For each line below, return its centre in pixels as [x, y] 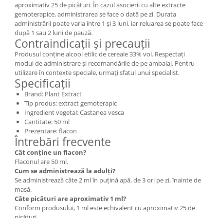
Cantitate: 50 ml [47, 121]
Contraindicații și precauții [82, 43]
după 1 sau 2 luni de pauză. [54, 32]
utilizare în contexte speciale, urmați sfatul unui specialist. [97, 72]
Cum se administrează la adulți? [65, 171]
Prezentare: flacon [51, 131]
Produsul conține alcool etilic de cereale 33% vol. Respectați [100, 54]
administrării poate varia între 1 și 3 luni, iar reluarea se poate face [109, 23]
